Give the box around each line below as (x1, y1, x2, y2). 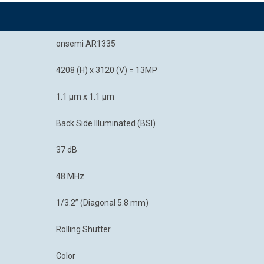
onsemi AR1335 (56, 39, 115, 48)
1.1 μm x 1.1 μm (56, 92, 114, 101)
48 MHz (56, 171, 84, 181)
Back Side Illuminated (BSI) (56, 118, 156, 128)
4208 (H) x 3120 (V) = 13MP (56, 65, 157, 75)
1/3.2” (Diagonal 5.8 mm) (56, 198, 148, 207)
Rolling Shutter (56, 225, 111, 234)
